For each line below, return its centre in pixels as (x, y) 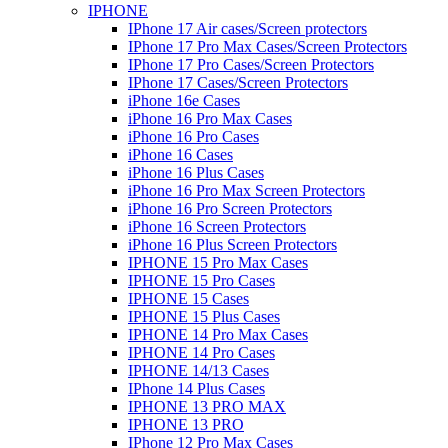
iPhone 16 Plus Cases (196, 172)
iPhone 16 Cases (180, 154)
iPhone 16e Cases (184, 100)
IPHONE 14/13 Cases (198, 370)
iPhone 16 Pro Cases (193, 136)
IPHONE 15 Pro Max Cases (218, 262)
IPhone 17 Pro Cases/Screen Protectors (251, 64)
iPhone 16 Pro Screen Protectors (230, 208)
